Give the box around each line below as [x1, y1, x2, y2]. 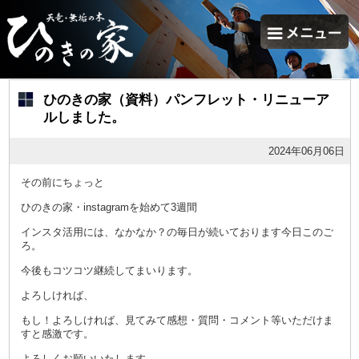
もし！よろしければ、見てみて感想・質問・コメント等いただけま [20, 314, 333, 327]
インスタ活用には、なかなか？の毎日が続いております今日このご [20, 226, 333, 239]
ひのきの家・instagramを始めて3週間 [20, 201, 197, 214]
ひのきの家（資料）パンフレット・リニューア [42, 92, 329, 108]
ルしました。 [42, 110, 125, 126]
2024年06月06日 [268, 145, 345, 158]
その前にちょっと [20, 176, 104, 189]
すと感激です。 [20, 328, 94, 341]
